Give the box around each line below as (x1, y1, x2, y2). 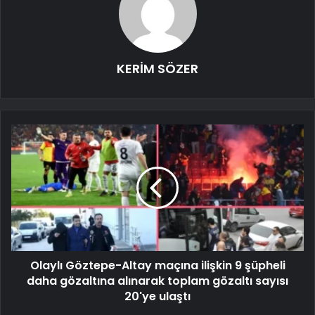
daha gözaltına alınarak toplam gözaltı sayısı (27, 272, 288, 289)
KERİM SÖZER (117, 59, 198, 77)
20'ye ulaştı (124, 288, 191, 304)
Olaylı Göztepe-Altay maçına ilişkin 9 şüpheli (30, 257, 285, 274)
